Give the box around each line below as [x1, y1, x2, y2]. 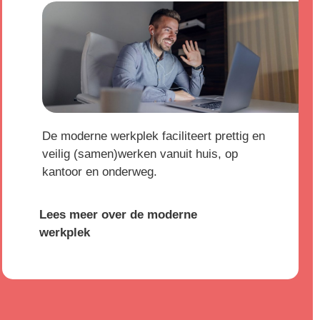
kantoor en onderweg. [42, 165, 158, 179]
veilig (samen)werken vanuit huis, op [42, 147, 239, 161]
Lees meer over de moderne [39, 207, 198, 221]
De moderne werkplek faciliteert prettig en [42, 129, 266, 144]
